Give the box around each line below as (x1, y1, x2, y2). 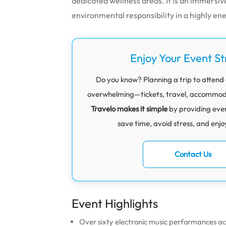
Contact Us (175, 149, 212, 159)
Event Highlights (72, 196, 158, 211)
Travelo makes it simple (90, 104, 167, 114)
